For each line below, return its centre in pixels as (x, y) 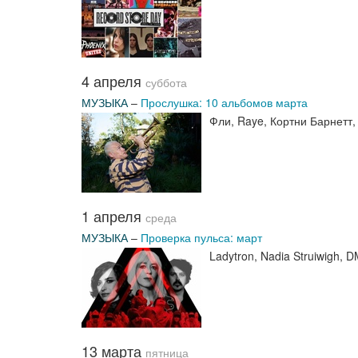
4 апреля (113, 81)
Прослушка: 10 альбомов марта (224, 102)
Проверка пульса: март (201, 237)
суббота (166, 83)
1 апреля (113, 216)
